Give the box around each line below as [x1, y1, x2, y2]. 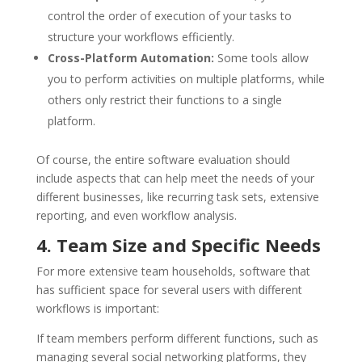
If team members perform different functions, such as [36, 330, 318, 346]
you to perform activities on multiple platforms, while [47, 70, 325, 86]
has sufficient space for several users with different [36, 281, 302, 297]
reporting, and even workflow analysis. [36, 207, 237, 223]
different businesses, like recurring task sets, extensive [36, 188, 319, 204]
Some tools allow [213, 49, 309, 65]
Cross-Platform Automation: [47, 49, 214, 65]
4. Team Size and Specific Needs [36, 232, 321, 257]
